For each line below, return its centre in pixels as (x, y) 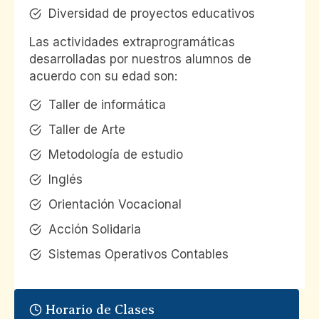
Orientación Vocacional (115, 205)
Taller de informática (107, 105)
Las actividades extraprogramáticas (132, 42)
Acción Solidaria (95, 230)
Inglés (66, 180)
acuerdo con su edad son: (103, 76)
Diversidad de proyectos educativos (152, 14)
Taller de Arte (87, 130)
